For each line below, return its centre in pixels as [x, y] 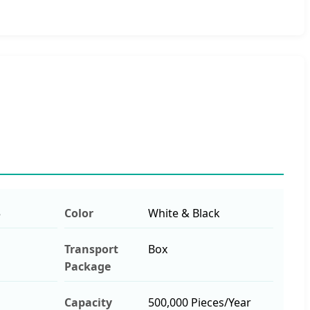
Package [88, 266]
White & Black [184, 213]
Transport [91, 249]
